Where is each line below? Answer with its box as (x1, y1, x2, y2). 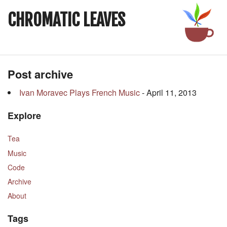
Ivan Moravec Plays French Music (19, 86, 140, 98)
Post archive (8, 65, 73, 82)
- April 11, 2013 (140, 86, 197, 98)
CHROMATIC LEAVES (8, 9, 125, 30)
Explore (8, 109, 41, 123)
